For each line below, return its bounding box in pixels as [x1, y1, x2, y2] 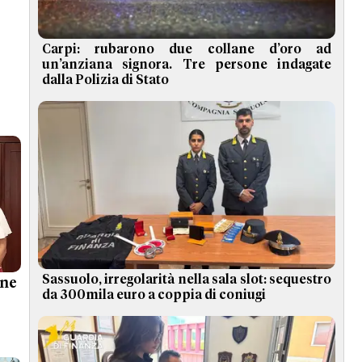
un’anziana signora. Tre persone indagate [42, 58, 331, 72]
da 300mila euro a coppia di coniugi [42, 288, 266, 301]
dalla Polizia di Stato [42, 74, 169, 87]
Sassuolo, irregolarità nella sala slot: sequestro [42, 272, 331, 286]
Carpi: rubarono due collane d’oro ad [42, 43, 331, 57]
